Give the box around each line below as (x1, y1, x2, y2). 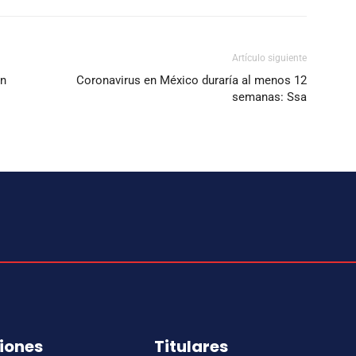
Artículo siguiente (232, 52, 307, 64)
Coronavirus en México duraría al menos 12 (76, 72, 307, 87)
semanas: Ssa (232, 89, 307, 104)
